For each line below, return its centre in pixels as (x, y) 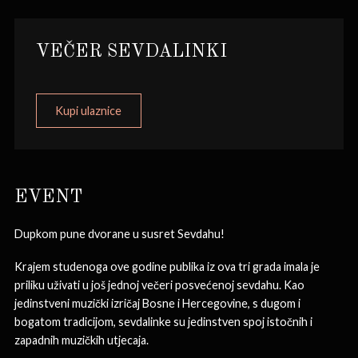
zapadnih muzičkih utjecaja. (82, 340)
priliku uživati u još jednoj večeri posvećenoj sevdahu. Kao (159, 284)
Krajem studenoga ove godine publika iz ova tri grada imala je (167, 266)
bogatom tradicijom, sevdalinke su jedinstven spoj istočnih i (163, 321)
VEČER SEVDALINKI (131, 52)
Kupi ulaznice (89, 110)
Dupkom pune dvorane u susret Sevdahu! (119, 233)
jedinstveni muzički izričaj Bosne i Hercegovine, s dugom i (157, 303)
